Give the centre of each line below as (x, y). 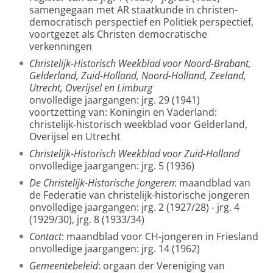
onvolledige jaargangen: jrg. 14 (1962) (115, 249)
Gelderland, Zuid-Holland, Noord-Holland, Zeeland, (138, 76)
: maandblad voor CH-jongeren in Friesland (160, 236)
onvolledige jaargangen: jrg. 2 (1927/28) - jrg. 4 (134, 207)
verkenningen (61, 46)
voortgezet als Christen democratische (118, 34)
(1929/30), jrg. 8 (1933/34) (87, 219)
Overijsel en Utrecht (75, 136)
